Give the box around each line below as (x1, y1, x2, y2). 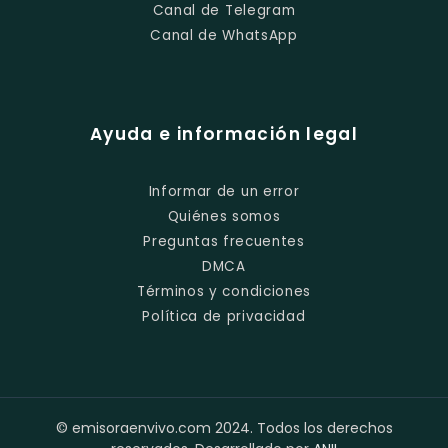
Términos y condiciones (136, 282, 312, 302)
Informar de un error (148, 182, 300, 202)
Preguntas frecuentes (143, 232, 305, 252)
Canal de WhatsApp (150, 26, 298, 46)
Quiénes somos (167, 207, 281, 227)
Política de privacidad (142, 307, 306, 327)
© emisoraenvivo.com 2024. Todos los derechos (55, 417, 393, 438)
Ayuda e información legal (89, 122, 359, 147)
